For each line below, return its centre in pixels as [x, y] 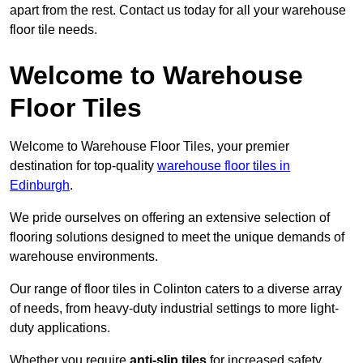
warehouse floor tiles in [224, 166]
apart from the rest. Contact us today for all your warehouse [178, 11]
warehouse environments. [84, 257]
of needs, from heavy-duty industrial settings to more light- [174, 309]
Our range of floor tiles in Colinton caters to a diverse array [176, 289]
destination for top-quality [83, 166]
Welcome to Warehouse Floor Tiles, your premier [149, 147]
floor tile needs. [53, 30]
